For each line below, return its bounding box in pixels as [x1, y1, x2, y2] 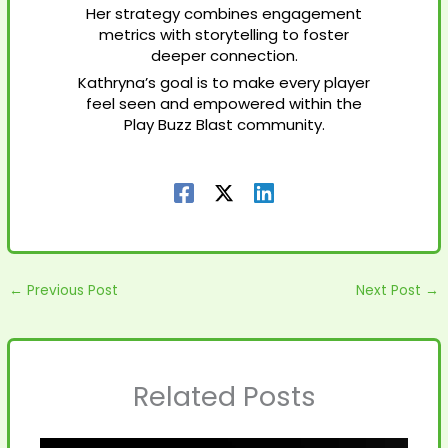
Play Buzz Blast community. [123, 114, 325, 136]
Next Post [355, 280, 425, 300]
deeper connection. [150, 45, 298, 67]
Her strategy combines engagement [86, 3, 362, 25]
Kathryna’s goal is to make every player [78, 72, 370, 94]
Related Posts [132, 377, 316, 417]
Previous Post [23, 280, 119, 300]
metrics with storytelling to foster [99, 24, 349, 46]
